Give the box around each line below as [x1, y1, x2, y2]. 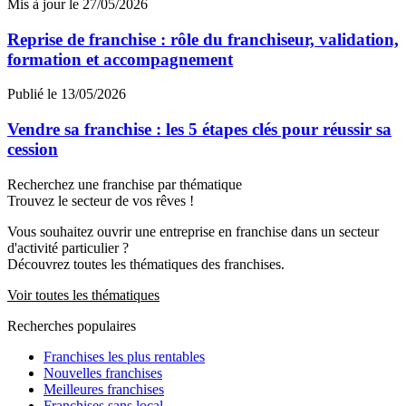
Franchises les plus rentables [43, 348, 205, 364]
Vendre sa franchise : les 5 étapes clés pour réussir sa [7, 120, 391, 140]
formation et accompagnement [7, 49, 233, 69]
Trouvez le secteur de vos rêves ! [7, 192, 194, 208]
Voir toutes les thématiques [7, 286, 159, 303]
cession [7, 140, 58, 159]
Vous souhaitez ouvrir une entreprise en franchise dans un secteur [7, 223, 379, 239]
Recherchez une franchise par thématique [7, 176, 242, 192]
